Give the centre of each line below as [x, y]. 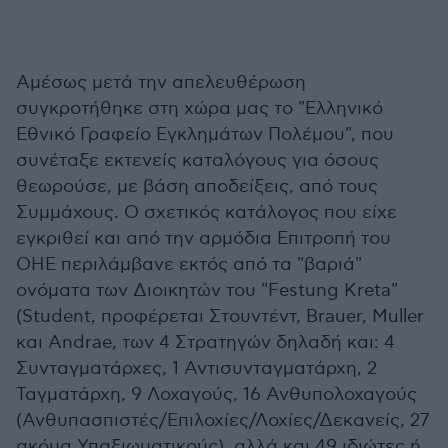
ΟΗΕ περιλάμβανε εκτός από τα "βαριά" [189, 264]
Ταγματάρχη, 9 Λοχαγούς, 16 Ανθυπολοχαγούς [216, 394]
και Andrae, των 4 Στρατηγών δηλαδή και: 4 [205, 342]
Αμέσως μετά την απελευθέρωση [161, 82]
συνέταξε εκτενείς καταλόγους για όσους [197, 160]
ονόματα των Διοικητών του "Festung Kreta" [207, 290]
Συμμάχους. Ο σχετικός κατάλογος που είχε [206, 212]
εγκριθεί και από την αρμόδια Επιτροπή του [203, 238]
